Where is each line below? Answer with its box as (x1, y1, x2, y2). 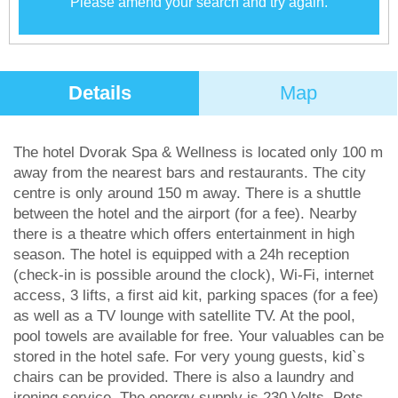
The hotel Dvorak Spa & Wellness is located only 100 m (13, 144, 383, 161)
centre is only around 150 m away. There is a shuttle (13, 185, 361, 202)
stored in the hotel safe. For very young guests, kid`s (13, 348, 365, 365)
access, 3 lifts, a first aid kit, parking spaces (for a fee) (13, 287, 378, 304)
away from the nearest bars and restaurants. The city (13, 164, 366, 181)
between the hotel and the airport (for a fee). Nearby (13, 205, 357, 222)
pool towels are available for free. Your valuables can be (13, 328, 384, 345)
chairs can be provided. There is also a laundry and (13, 369, 354, 386)
